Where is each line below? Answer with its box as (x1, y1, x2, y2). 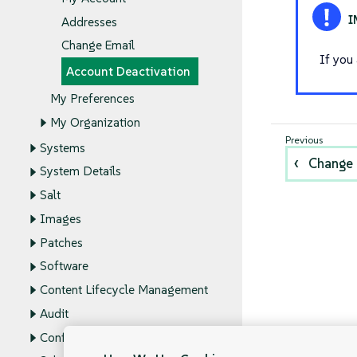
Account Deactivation (65, 64, 190, 80)
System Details (39, 163, 121, 179)
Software (39, 258, 88, 274)
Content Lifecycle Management (39, 282, 208, 298)
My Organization (50, 115, 140, 131)
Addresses (61, 14, 117, 29)
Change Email (61, 37, 135, 53)
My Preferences (50, 91, 135, 107)
